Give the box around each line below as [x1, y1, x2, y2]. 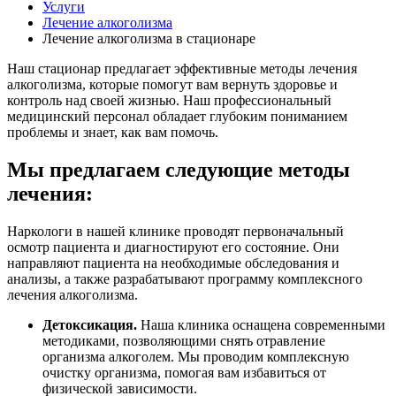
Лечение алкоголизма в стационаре [42, 30, 255, 46]
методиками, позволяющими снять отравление [42, 332, 325, 348]
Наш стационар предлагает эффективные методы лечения [7, 60, 357, 76]
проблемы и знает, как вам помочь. [7, 124, 218, 140]
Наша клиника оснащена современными [137, 316, 385, 332]
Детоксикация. [42, 316, 137, 332]
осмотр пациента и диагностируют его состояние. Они [7, 239, 339, 255]
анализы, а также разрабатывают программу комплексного [7, 270, 362, 286]
